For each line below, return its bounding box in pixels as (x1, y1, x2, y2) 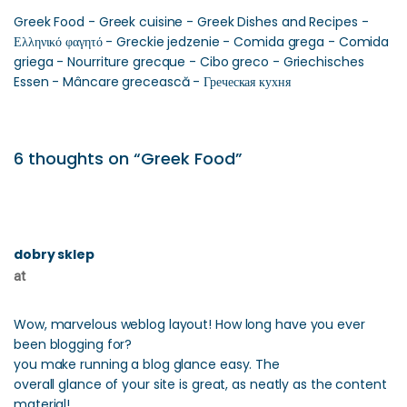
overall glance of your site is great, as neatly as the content (14, 375, 387, 393)
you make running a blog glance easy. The (14, 355, 280, 373)
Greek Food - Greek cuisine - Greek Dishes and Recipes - (14, 13, 369, 31)
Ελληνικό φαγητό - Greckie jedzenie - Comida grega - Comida (14, 33, 390, 51)
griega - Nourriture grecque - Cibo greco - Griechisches (14, 53, 364, 71)
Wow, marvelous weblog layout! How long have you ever (14, 315, 365, 333)
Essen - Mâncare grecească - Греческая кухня (14, 73, 291, 91)
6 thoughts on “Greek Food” (14, 147, 243, 170)
